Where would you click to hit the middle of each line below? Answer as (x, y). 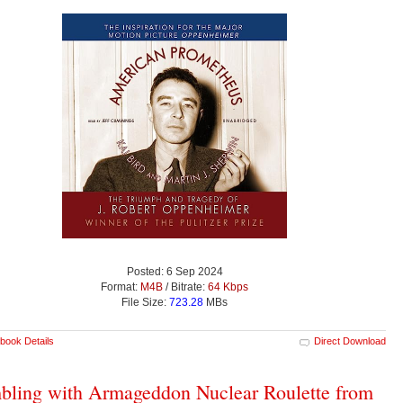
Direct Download (350, 340)
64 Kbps (228, 287)
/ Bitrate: (185, 287)
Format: (121, 287)
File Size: (145, 302)
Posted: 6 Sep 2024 (175, 271)
